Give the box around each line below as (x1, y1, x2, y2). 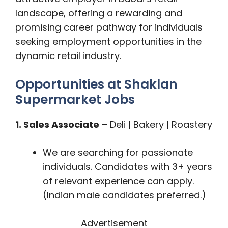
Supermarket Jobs (15, 91, 135, 108)
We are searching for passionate (43, 146, 193, 159)
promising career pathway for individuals (15, 21, 203, 34)
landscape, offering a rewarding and (15, 7, 182, 19)
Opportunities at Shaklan (15, 75, 178, 93)
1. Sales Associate (15, 118, 99, 131)
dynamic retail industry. (15, 49, 121, 62)
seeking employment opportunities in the (15, 35, 202, 48)
